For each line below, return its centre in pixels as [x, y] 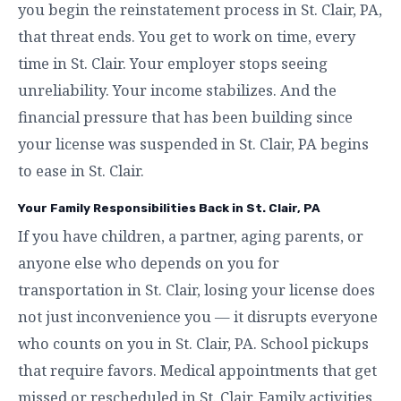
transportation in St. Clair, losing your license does [196, 290]
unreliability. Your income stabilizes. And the [177, 90]
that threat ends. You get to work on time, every [187, 36]
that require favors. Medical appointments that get [197, 370]
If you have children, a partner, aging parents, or [191, 236]
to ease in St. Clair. [81, 171]
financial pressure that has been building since [185, 117]
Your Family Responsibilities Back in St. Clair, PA [169, 208]
